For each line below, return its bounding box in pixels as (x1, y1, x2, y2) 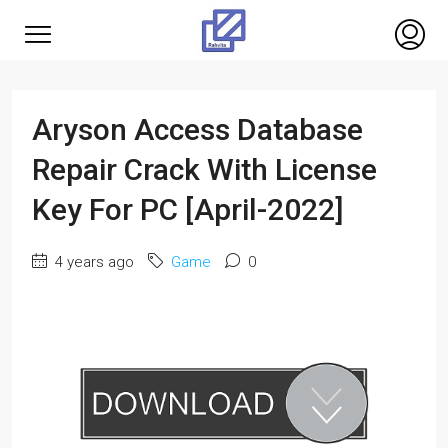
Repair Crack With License (32, 152, 377, 187)
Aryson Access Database (32, 112, 363, 147)
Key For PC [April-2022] (32, 192, 344, 227)
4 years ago (51, 253, 134, 271)
